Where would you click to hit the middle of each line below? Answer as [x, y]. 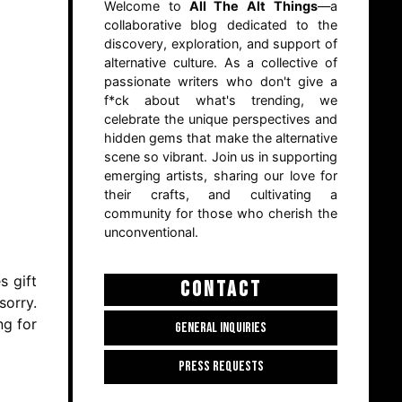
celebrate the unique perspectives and [221, 119]
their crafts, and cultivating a [221, 195]
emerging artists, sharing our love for [221, 176]
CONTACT [221, 290]
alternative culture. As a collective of [221, 63]
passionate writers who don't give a [221, 82]
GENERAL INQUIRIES [221, 328]
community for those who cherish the [221, 214]
